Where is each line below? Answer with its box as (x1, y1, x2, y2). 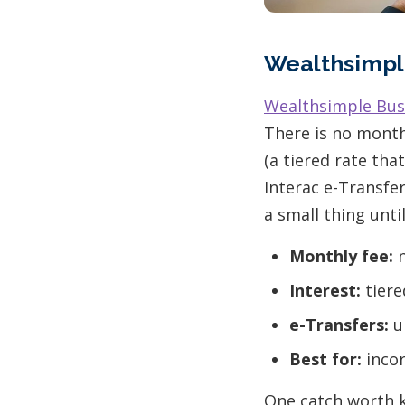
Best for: (289, 347, 362, 370)
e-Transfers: (289, 313, 389, 335)
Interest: (289, 278, 361, 301)
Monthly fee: (289, 244, 393, 267)
